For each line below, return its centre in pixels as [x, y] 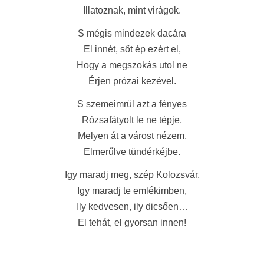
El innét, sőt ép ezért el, [132, 49]
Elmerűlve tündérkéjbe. [132, 152]
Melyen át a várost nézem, [132, 136]
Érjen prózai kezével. [132, 81]
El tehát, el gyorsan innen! [132, 222]
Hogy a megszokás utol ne [132, 65]
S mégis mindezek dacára [132, 33]
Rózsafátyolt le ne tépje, [132, 120]
